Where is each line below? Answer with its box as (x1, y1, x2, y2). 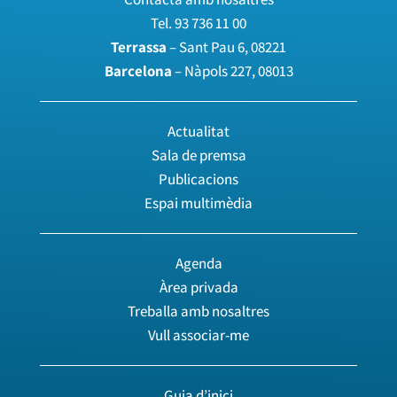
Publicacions (159, 168, 239, 189)
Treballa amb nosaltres (128, 300, 270, 321)
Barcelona (104, 60, 172, 81)
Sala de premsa (151, 144, 246, 165)
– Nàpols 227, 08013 (171, 60, 293, 81)
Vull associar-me (148, 324, 250, 345)
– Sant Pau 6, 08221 (167, 36, 287, 57)
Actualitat (167, 121, 230, 141)
